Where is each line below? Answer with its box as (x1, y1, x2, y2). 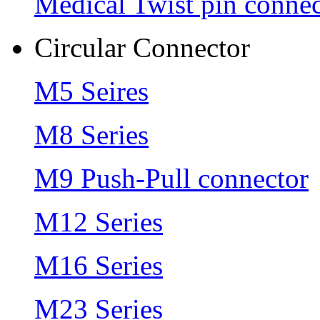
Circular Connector (34, 31, 250, 63)
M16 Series (34, 249, 163, 281)
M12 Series (34, 206, 163, 237)
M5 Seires (34, 75, 149, 106)
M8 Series (34, 119, 149, 150)
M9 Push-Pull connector (34, 162, 309, 194)
